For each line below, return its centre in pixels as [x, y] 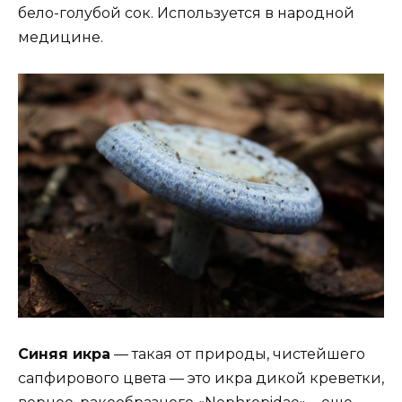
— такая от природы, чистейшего [238, 354]
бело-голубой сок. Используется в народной [186, 13]
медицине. [61, 37]
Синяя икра [64, 354]
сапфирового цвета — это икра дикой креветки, [201, 379]
